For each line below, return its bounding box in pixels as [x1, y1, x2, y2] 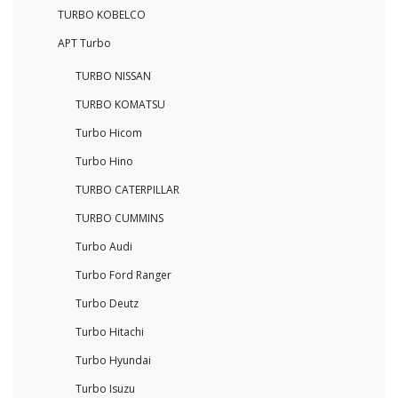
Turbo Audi [76, 239, 132, 255]
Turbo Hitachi [76, 324, 144, 340]
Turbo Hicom [76, 125, 142, 141]
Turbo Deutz [76, 296, 139, 312]
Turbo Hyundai [76, 353, 151, 369]
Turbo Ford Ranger [76, 267, 171, 283]
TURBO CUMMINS [76, 211, 163, 227]
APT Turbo [58, 36, 111, 52]
